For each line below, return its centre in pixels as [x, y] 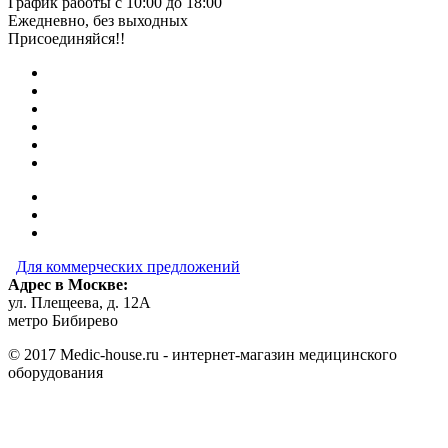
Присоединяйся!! [66, 38]
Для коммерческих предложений [128, 266]
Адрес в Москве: [68, 284]
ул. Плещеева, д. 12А [79, 302]
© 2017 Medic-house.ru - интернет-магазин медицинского [202, 354]
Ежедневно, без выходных [98, 20]
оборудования [55, 372]
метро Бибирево [63, 320]
